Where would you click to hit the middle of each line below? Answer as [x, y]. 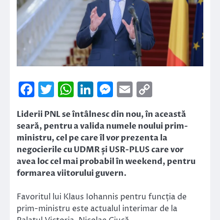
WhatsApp [114, 90]
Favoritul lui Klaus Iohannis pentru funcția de [102, 197]
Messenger [154, 90]
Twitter [82, 90]
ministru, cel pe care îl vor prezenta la [92, 138]
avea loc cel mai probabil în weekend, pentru [106, 162]
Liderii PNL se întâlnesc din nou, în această [101, 115]
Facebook [71, 90]
